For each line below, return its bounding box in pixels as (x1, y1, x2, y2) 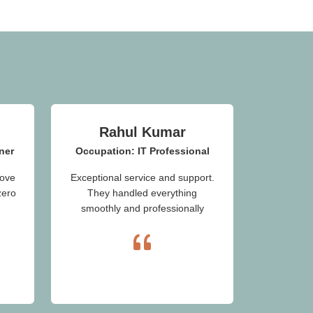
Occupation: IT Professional (75, 145, 210, 156)
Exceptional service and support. (70, 171, 214, 183)
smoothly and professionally (80, 202, 204, 214)
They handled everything (87, 187, 197, 198)
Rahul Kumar (99, 124, 186, 140)
